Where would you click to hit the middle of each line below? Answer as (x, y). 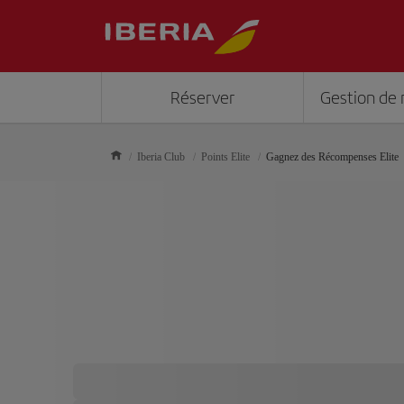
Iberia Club (161, 157)
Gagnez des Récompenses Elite (332, 157)
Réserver (202, 98)
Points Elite (225, 157)
